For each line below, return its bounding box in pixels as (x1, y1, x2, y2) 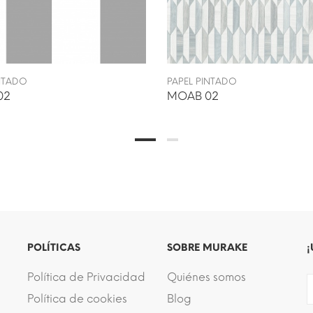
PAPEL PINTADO (167, 75, 237, 87)
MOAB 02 (167, 89, 219, 103)
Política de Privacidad (27, 270, 145, 284)
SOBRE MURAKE (167, 241, 247, 254)
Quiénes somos (167, 270, 246, 284)
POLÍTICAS (27, 241, 80, 254)
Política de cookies (27, 291, 127, 305)
